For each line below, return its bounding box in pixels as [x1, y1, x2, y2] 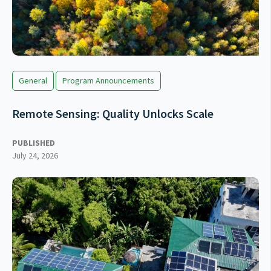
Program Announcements [62, 75, 154, 87]
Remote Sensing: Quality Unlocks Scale [12, 106, 214, 122]
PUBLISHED [12, 137, 55, 149]
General [19, 75, 47, 87]
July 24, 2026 [12, 150, 58, 162]
